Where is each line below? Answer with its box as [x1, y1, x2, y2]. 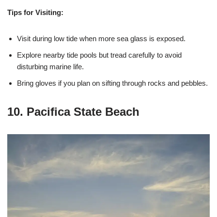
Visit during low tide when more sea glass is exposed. [17, 34, 186, 43]
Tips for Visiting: [7, 8, 63, 16]
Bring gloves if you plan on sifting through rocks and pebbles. [17, 79, 208, 87]
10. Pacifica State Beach [7, 105, 139, 118]
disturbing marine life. [17, 62, 84, 71]
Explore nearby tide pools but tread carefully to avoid [17, 51, 182, 59]
